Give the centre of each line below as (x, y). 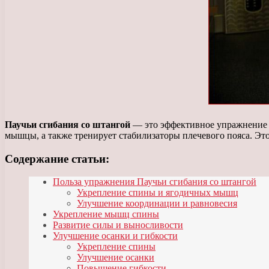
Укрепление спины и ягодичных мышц (158, 193)
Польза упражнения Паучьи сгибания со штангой (155, 182)
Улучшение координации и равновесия (157, 204)
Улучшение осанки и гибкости (115, 236)
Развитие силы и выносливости (118, 225)
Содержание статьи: (57, 159)
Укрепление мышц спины (106, 214)
